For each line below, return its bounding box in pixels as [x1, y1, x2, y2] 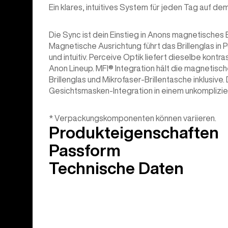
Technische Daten [49, 160, 184, 177]
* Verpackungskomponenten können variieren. [49, 114, 216, 123]
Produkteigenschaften [49, 124, 219, 141]
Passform [49, 142, 121, 159]
